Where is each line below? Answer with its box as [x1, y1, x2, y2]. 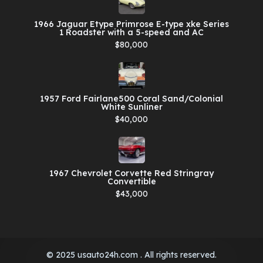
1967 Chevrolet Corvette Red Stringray [49, 167, 214, 178]
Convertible [107, 176, 156, 187]
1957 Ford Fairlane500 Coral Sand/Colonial [40, 93, 223, 104]
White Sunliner [100, 101, 163, 112]
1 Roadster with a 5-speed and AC [59, 26, 204, 38]
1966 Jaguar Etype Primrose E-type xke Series [34, 18, 229, 29]
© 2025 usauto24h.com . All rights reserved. [46, 249, 217, 260]
